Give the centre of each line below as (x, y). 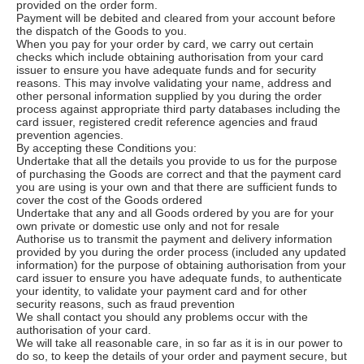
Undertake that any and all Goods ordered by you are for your (175, 212)
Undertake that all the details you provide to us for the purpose (177, 160)
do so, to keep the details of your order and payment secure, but (182, 355)
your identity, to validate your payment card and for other (162, 290)
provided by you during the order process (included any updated (181, 251)
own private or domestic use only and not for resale (148, 225)
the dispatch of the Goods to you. (102, 30)
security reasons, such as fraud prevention (126, 303)
